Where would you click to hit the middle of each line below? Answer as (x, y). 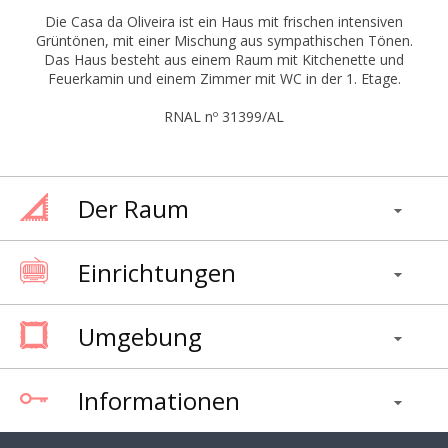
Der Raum (133, 209)
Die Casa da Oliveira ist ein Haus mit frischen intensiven (224, 22)
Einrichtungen (157, 273)
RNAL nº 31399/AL (224, 117)
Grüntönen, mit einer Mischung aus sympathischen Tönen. (224, 41)
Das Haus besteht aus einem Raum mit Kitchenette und (224, 60)
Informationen (159, 401)
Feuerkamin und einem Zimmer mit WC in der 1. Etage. (224, 79)
